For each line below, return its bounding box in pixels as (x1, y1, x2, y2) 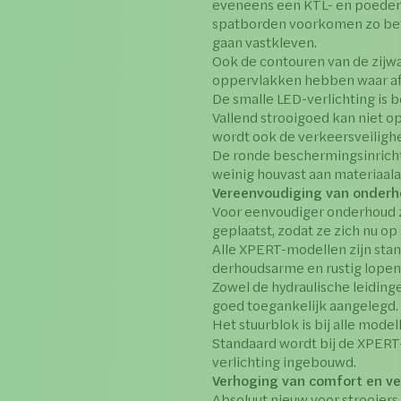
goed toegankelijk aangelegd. (212, 294, 399, 315)
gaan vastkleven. (212, 31, 318, 52)
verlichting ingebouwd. (212, 351, 357, 371)
